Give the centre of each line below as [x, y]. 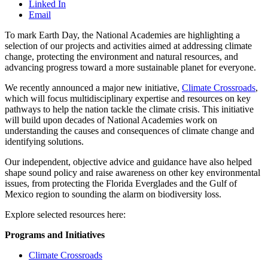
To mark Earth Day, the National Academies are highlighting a [122, 35]
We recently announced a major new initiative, [93, 88]
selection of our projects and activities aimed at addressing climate [128, 46]
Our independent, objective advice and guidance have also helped [128, 162]
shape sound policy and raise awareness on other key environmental [133, 173]
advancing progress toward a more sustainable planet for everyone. [133, 68]
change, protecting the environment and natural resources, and [121, 57]
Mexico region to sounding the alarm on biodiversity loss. [114, 194]
